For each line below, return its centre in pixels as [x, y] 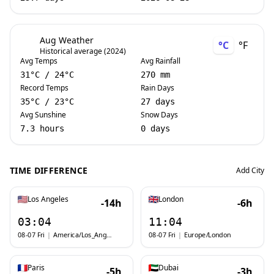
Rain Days [157, 88]
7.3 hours [42, 128]
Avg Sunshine [43, 115]
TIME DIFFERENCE [49, 170]
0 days [155, 128]
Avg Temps [39, 61]
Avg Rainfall [161, 61]
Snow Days [159, 115]
